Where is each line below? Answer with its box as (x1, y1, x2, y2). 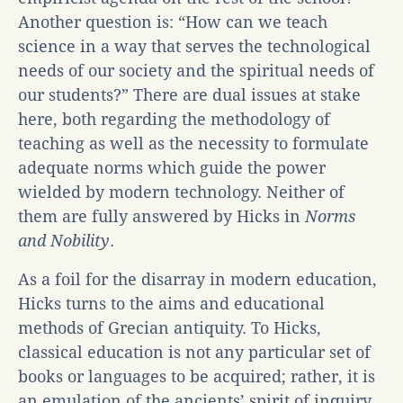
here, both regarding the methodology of (18, 109, 330, 129)
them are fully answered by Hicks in (18, 206, 305, 226)
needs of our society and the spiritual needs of (18, 60, 374, 80)
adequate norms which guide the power (18, 157, 326, 177)
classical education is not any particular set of (18, 342, 371, 362)
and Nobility (18, 230, 110, 250)
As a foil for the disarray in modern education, (18, 269, 377, 289)
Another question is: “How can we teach (18, 12, 327, 31)
